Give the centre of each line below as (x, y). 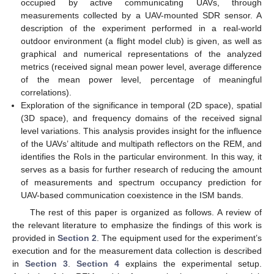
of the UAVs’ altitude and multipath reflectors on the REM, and (141, 144)
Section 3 (46, 264)
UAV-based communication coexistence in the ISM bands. (132, 195)
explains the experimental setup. (191, 264)
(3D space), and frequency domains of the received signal (141, 118)
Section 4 (98, 264)
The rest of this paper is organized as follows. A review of (146, 213)
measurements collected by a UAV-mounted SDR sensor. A (141, 16)
